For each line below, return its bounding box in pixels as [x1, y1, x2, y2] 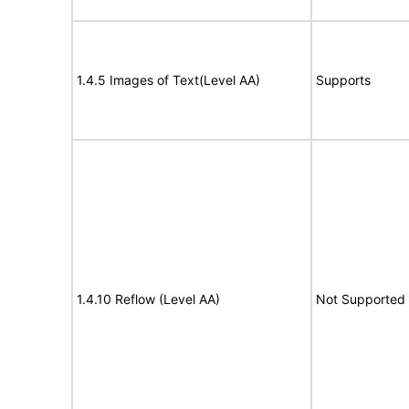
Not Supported [316, 291, 405, 307]
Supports [316, 72, 371, 88]
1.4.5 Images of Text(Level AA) [77, 72, 260, 88]
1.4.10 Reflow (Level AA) [77, 291, 220, 307]
